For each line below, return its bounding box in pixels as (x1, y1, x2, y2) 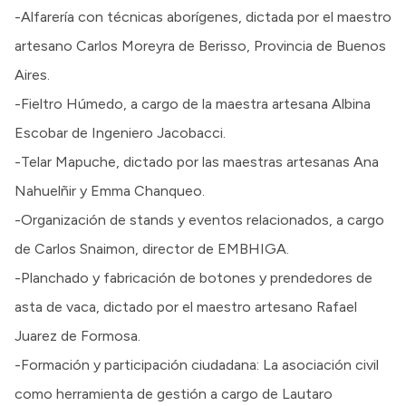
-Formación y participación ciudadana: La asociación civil (14, 355, 379, 373)
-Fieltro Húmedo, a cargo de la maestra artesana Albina (14, 94, 371, 112)
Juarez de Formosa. (14, 326, 140, 344)
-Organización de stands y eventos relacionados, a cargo (14, 210, 384, 228)
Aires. (14, 65, 50, 83)
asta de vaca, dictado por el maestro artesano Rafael (14, 297, 357, 315)
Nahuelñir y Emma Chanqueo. (14, 181, 205, 199)
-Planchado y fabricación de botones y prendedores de (14, 268, 372, 286)
